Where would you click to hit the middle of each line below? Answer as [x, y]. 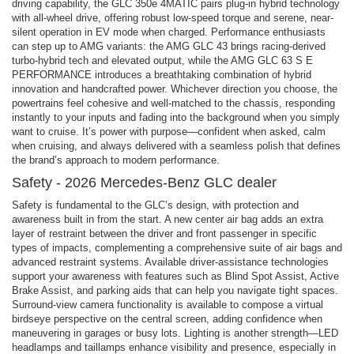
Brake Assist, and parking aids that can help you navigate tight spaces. [175, 290]
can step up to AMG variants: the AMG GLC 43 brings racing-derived [169, 46]
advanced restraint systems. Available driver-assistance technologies [170, 262]
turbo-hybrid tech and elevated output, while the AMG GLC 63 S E [162, 60]
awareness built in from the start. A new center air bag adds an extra [168, 219]
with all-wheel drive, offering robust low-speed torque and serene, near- [173, 17]
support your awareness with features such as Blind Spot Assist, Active [175, 276]
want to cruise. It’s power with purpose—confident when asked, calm [169, 131]
